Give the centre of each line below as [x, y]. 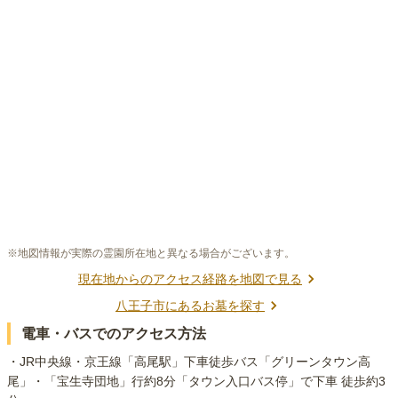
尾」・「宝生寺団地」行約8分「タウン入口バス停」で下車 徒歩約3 [196, 382]
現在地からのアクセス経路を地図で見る [190, 279]
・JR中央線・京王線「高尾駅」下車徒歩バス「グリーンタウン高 [189, 362]
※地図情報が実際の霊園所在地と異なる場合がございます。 [151, 254]
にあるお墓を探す [215, 306]
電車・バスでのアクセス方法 [114, 334]
